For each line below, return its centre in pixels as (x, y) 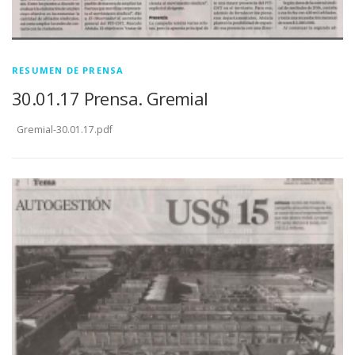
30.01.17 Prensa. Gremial (110, 99)
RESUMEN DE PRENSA (68, 71)
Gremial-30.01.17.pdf (62, 130)
